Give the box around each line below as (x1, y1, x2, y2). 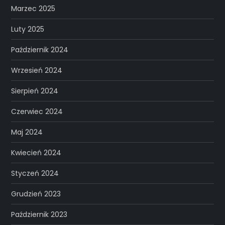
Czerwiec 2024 (11, 106, 63, 117)
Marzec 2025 (11, 3, 56, 14)
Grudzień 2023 (11, 188, 61, 199)
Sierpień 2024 (11, 85, 59, 96)
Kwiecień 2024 (11, 147, 62, 158)
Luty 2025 (11, 24, 45, 34)
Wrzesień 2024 (11, 65, 63, 75)
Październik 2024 (11, 44, 69, 55)
